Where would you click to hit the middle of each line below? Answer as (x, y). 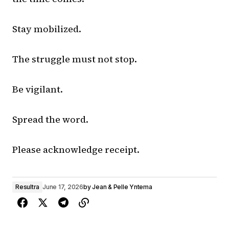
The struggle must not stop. (75, 59)
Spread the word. (50, 120)
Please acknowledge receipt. (76, 150)
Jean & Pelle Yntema (122, 187)
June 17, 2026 (63, 187)
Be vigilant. (38, 89)
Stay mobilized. (47, 29)
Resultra (28, 187)
